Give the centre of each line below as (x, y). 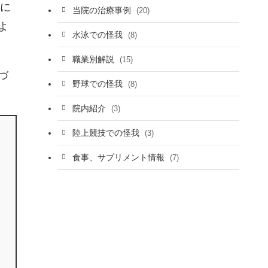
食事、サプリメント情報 (119, 157)
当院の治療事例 (103, 10)
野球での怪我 (98, 83)
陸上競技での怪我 (107, 133)
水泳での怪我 (98, 34)
